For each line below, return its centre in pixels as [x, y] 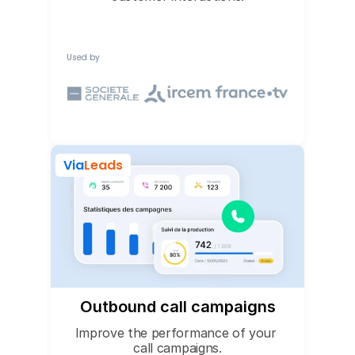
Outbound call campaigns [177, 307]
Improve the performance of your [176, 333]
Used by [83, 57]
